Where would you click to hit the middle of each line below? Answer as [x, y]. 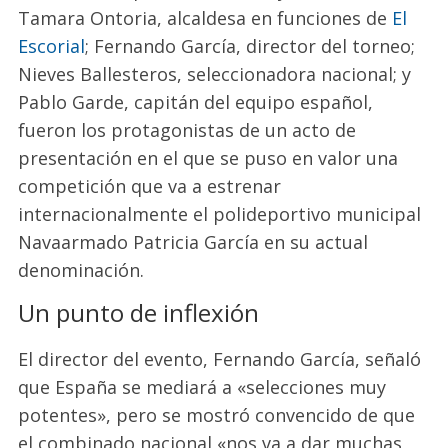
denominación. [81, 269]
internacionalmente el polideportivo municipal [220, 213]
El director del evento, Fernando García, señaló [220, 358]
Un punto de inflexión [139, 312]
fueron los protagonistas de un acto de [187, 129]
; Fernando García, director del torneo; [250, 45]
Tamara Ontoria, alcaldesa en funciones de [205, 17]
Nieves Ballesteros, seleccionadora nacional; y [215, 73]
